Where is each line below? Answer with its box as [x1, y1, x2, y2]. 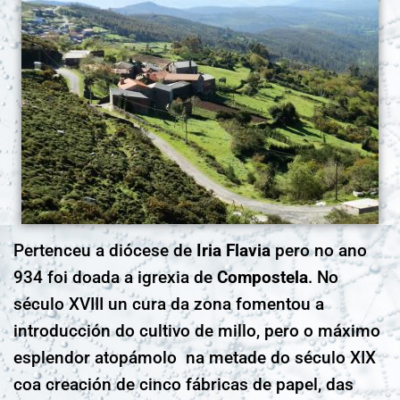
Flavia [226, 240, 271, 262]
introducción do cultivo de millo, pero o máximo [13, 321, 380, 342]
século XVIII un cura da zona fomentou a [13, 294, 324, 315]
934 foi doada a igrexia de [13, 267, 217, 288]
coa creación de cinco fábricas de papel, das [13, 374, 354, 396]
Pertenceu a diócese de [13, 240, 196, 262]
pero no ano [271, 240, 367, 262]
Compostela [217, 267, 308, 288]
